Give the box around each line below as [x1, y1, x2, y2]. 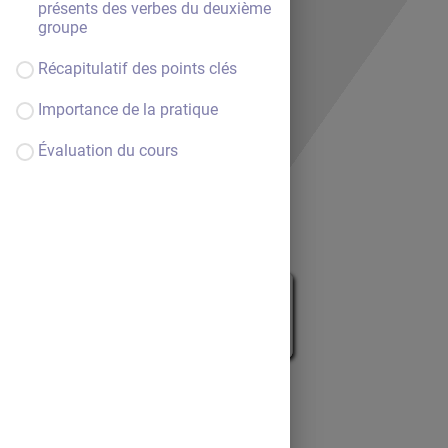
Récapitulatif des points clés [38, 59, 237, 78]
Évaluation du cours [38, 141, 178, 160]
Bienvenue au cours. [137, 286, 279, 305]
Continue [207, 319, 271, 338]
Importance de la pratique [38, 100, 218, 119]
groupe [38, 18, 87, 37]
